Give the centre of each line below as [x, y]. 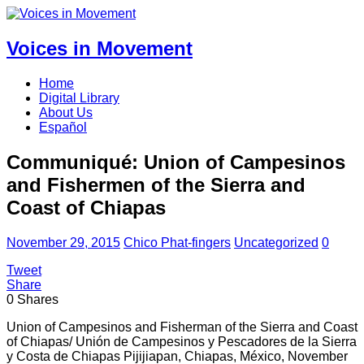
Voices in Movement [100, 48]
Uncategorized [276, 242]
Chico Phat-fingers [177, 242]
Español [63, 127]
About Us [66, 112]
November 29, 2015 [63, 242]
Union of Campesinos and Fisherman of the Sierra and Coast [182, 327]
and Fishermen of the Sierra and [156, 184]
